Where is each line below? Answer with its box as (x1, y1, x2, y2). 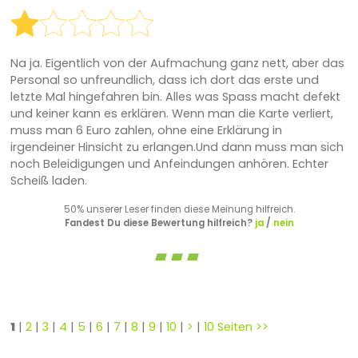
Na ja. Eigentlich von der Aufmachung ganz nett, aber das (10, 54, 344, 71)
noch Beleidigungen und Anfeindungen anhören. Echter (10, 155, 328, 172)
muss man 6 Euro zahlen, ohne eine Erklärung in (10, 121, 282, 138)
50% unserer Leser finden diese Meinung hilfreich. (63, 202, 295, 216)
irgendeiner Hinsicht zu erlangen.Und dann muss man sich (10, 138, 344, 155)
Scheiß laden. (10, 172, 87, 189)
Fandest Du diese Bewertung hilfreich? (64, 216, 255, 229)
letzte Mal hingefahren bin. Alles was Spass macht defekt (10, 88, 340, 105)
